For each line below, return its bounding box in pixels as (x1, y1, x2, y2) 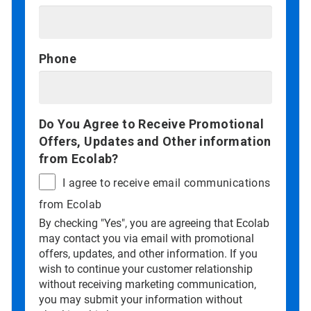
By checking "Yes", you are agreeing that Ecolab (39, 216, 269, 230)
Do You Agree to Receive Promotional (39, 116, 264, 131)
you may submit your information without (39, 292, 242, 306)
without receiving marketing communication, (39, 277, 256, 291)
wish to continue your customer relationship (39, 262, 253, 276)
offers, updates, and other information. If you (39, 246, 258, 260)
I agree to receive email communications (62, 176, 271, 190)
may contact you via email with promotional (39, 231, 254, 245)
